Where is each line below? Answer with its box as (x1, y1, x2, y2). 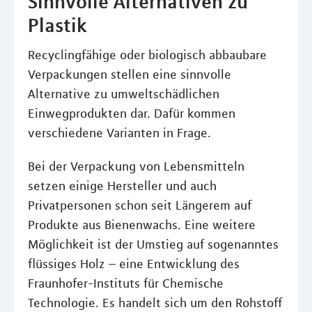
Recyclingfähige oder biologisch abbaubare (28, 47, 267, 63)
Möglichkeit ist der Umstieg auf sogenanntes (28, 237, 279, 252)
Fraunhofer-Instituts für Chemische (28, 276, 224, 291)
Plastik (28, 13, 87, 37)
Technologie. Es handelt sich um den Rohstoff (28, 295, 282, 311)
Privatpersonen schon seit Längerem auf (28, 198, 251, 213)
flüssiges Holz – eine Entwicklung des (28, 256, 240, 272)
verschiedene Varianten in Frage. (28, 125, 211, 141)
